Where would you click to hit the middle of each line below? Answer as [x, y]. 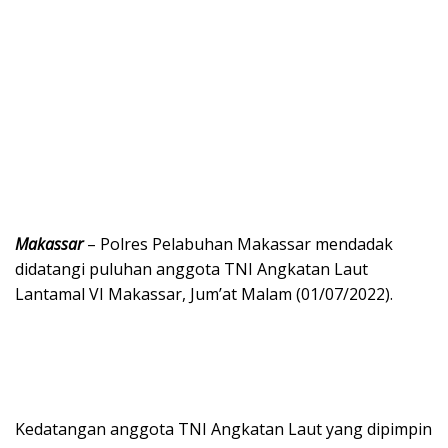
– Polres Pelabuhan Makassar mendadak [238, 244]
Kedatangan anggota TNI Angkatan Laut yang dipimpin [223, 429]
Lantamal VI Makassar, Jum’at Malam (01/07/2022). [204, 294]
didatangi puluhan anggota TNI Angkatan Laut [191, 269]
